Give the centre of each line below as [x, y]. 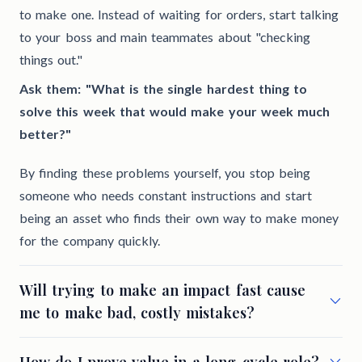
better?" [45, 134]
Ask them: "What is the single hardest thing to [163, 89]
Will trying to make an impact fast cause [162, 290]
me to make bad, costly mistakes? [137, 313]
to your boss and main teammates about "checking [165, 37]
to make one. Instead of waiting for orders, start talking [179, 15]
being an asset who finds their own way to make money [179, 218]
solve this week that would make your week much [175, 112]
